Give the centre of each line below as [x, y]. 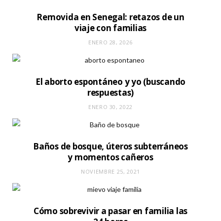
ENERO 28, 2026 [110, 42]
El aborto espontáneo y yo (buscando [110, 82]
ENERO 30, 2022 [110, 107]
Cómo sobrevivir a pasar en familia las [110, 211]
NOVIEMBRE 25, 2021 [110, 172]
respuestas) [110, 93]
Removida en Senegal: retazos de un [110, 17]
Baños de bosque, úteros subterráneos [110, 147]
